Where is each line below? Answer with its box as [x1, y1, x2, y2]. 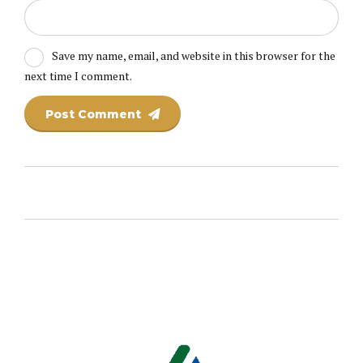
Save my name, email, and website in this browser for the [51, 48, 335, 64]
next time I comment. [24, 67, 132, 83]
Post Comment [45, 106, 142, 122]
